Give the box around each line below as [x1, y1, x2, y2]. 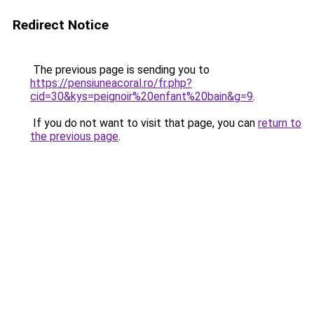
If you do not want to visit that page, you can [30, 116, 258, 130]
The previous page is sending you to [30, 63, 210, 76]
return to [258, 116, 301, 130]
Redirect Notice [13, 17, 109, 33]
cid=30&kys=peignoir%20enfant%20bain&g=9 [30, 90, 253, 103]
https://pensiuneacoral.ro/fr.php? [30, 76, 192, 90]
